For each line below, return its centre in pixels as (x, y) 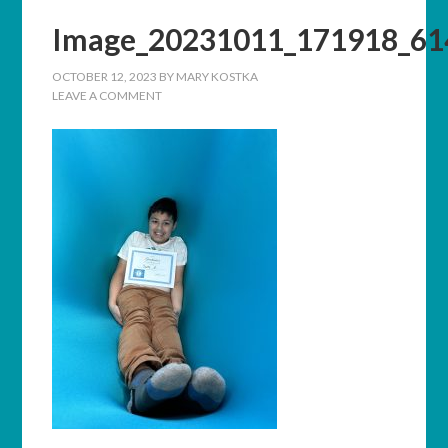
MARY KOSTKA (217, 76)
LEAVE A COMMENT (107, 95)
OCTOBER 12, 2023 (105, 76)
